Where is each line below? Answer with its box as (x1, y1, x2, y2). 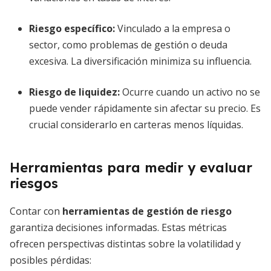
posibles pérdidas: (10, 253, 91, 267)
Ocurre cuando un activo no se (120, 85, 260, 99)
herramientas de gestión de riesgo (62, 204, 232, 218)
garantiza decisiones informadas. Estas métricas (10, 221, 227, 234)
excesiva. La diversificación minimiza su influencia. (29, 54, 252, 68)
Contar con (10, 204, 62, 218)
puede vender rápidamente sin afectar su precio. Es (29, 102, 261, 115)
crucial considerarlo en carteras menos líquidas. (29, 118, 243, 131)
